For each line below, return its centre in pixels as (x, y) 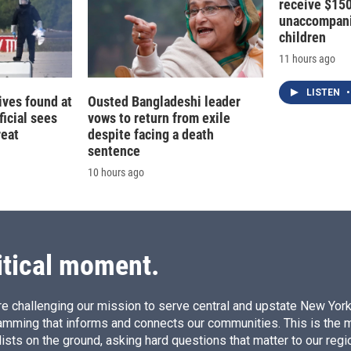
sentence (114, 151)
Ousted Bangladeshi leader (164, 102)
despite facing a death (151, 135)
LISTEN (324, 93)
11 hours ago (307, 59)
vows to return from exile (159, 118)
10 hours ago (116, 173)
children (302, 38)
